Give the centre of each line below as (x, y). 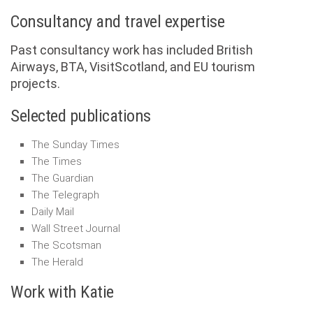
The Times (57, 161)
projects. (35, 83)
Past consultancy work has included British (132, 50)
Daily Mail (53, 212)
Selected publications (81, 116)
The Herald (57, 262)
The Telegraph (65, 195)
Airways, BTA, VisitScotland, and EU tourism (133, 67)
